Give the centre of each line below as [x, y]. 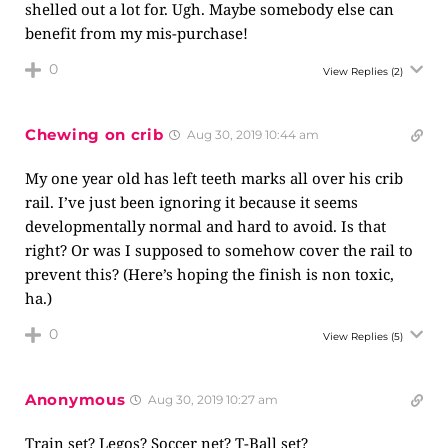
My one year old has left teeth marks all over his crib [214, 178]
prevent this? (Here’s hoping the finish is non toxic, [209, 274]
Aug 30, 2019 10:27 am [212, 399]
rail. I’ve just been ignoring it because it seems [191, 202]
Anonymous [75, 399]
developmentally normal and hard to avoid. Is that [205, 226]
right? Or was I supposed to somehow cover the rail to [219, 250]
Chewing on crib [94, 134]
